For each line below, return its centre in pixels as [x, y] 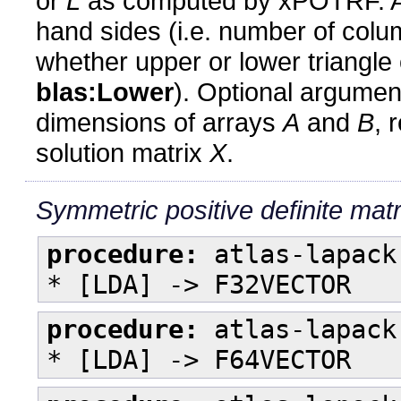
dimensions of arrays [159, 122]
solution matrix [123, 152]
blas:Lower [105, 91]
